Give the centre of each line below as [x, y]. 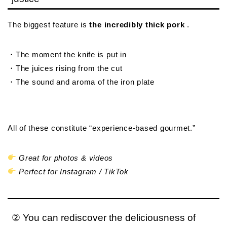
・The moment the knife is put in [67, 54]
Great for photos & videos [66, 158]
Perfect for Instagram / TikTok [74, 171]
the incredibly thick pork [137, 24]
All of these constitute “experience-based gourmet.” [102, 128]
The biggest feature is [49, 24]
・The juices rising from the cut [65, 68]
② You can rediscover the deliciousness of [104, 217]
